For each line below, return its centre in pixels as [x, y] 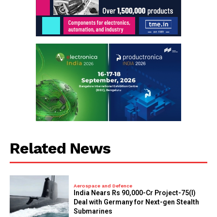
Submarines [93, 211]
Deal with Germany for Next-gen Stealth [137, 202]
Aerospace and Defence [103, 186]
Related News [60, 148]
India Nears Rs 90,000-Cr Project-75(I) [135, 193]
